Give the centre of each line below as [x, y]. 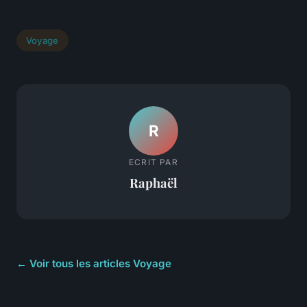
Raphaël [153, 182]
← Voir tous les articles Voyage [94, 264]
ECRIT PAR [153, 162]
